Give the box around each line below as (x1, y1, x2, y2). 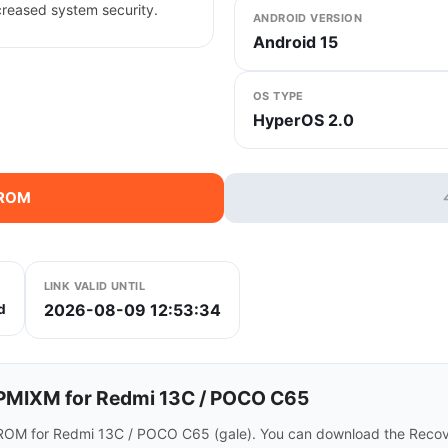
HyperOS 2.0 (253, 109, 354, 130)
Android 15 (253, 31, 338, 52)
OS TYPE (253, 88, 304, 103)
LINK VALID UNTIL (43, 278, 146, 293)
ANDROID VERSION (253, 10, 362, 25)
